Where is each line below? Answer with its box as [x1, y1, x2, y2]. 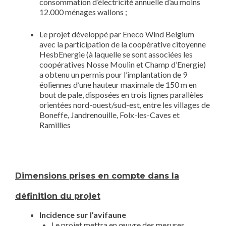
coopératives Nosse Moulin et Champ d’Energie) [39, 60, 206, 69]
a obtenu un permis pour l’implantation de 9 [39, 70, 187, 79]
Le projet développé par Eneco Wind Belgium [39, 29, 194, 39]
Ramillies [39, 120, 71, 130]
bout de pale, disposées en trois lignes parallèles [39, 90, 203, 99]
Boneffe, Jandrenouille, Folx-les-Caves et [39, 110, 180, 120]
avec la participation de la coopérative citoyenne [39, 39, 206, 49]
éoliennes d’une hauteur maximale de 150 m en [39, 80, 197, 89]
